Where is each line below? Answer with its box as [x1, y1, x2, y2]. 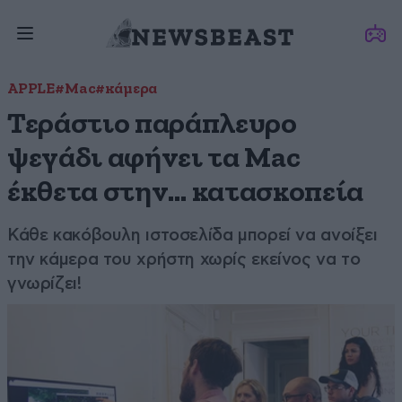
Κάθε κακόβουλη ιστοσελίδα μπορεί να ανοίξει [7, 225, 378, 244]
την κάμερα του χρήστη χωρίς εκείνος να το [7, 249, 361, 268]
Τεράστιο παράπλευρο [7, 109, 297, 139]
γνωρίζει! [7, 274, 82, 293]
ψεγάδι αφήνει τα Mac [7, 144, 301, 173]
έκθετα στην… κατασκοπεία [7, 178, 364, 207]
